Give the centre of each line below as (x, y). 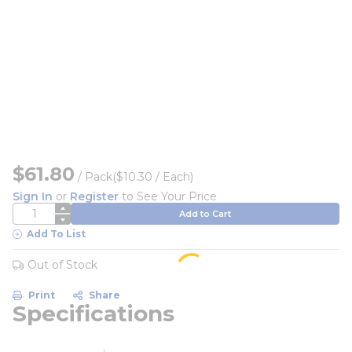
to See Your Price (168, 196)
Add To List (56, 234)
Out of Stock (62, 265)
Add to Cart (205, 213)
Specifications (93, 313)
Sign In (33, 196)
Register (94, 196)
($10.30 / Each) (153, 177)
